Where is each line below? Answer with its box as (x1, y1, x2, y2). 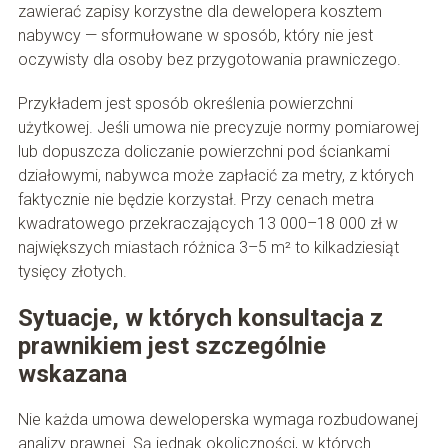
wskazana (17, 360, 127, 389)
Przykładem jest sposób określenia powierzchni (17, 94, 353, 114)
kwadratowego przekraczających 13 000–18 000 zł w (17, 214, 398, 234)
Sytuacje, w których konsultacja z (17, 304, 383, 333)
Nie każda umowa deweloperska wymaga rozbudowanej (17, 410, 418, 430)
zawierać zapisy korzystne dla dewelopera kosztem (17, 2, 382, 22)
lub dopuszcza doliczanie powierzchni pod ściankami (17, 142, 390, 162)
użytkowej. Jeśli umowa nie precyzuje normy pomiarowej (17, 118, 419, 138)
